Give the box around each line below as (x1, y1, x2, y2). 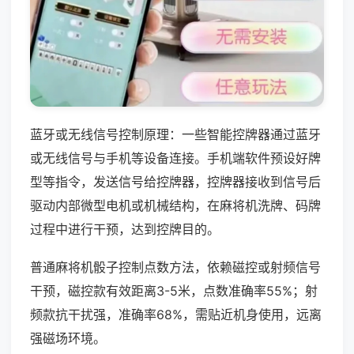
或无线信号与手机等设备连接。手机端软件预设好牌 (30, 149, 321, 166)
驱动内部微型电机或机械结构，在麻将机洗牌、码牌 (30, 197, 321, 213)
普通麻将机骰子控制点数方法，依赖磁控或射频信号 (30, 258, 321, 275)
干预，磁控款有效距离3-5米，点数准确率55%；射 (30, 282, 318, 299)
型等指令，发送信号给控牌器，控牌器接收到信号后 (30, 173, 321, 190)
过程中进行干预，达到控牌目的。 (30, 220, 220, 237)
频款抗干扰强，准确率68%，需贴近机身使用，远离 (30, 306, 322, 322)
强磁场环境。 (30, 330, 106, 346)
